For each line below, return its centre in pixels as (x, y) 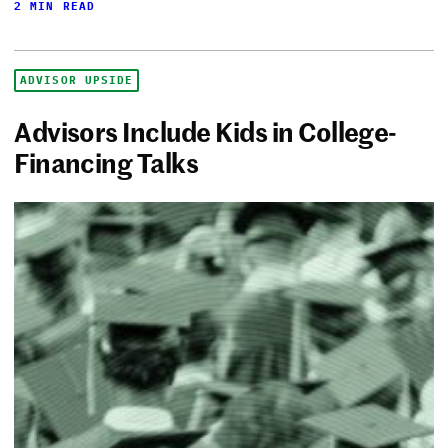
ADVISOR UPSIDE (77, 80)
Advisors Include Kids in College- (205, 131)
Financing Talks (106, 162)
